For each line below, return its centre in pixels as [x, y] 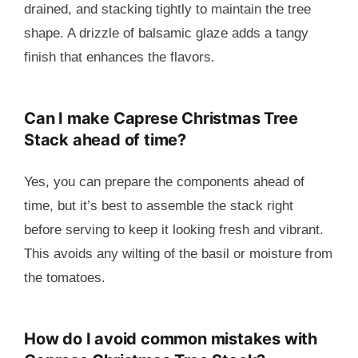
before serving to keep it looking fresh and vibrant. [174, 229]
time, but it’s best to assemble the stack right [159, 205]
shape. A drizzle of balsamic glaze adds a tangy [166, 33]
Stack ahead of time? [105, 139]
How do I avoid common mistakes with [171, 338]
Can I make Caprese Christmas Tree [161, 118]
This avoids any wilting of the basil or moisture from [178, 253]
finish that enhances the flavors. [119, 57]
